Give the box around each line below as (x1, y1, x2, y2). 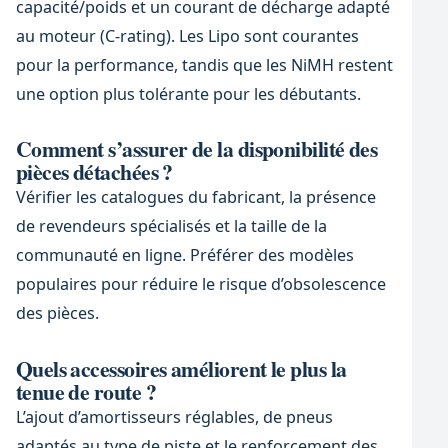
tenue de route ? (15, 375, 156, 407)
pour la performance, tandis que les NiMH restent (15, 54, 393, 77)
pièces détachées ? (15, 156, 173, 188)
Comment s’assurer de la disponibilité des (15, 133, 378, 165)
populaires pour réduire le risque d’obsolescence (15, 273, 386, 296)
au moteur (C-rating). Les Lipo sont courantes (15, 25, 359, 48)
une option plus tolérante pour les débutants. (15, 83, 361, 106)
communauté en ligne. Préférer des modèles (15, 244, 354, 267)
